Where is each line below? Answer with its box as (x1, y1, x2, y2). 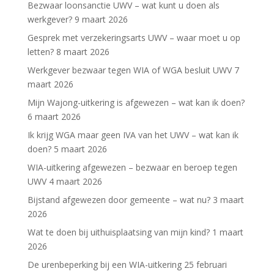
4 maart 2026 (48, 175, 102, 187)
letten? (27, 45, 54, 57)
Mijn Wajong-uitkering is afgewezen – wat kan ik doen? (27, 96, 245, 108)
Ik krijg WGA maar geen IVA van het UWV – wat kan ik (27, 128, 239, 141)
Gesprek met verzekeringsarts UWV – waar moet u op (27, 31, 240, 43)
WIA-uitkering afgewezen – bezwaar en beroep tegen (27, 161, 237, 173)
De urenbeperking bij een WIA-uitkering (27, 258, 182, 270)
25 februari (183, 258, 227, 270)
